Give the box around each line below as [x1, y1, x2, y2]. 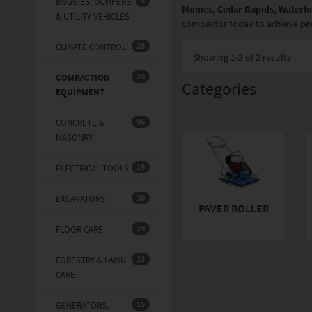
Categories [182, 78, 257, 100]
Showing [193, 51, 231, 64]
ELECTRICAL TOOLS [55, 162, 129, 175]
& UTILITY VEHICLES [55, 10, 130, 23]
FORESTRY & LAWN [55, 254, 126, 267]
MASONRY [55, 132, 93, 144]
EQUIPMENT [55, 86, 104, 99]
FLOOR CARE [55, 224, 103, 236]
